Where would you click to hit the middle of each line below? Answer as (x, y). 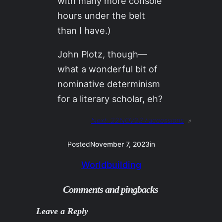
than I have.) (84, 30)
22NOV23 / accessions (147, 121)
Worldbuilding (111, 164)
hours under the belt (102, 16)
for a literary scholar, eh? (110, 99)
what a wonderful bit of (108, 69)
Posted (79, 144)
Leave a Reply (62, 211)
